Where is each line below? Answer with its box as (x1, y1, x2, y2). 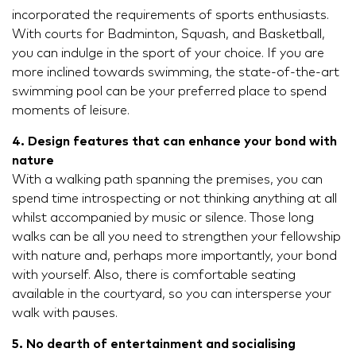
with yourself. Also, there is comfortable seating (12, 269, 296, 282)
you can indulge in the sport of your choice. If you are (12, 47, 324, 60)
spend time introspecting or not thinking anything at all (12, 192, 337, 206)
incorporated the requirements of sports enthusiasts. (12, 9, 329, 22)
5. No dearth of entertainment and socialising (12, 338, 296, 351)
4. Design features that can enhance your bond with (12, 135, 337, 149)
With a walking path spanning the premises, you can (12, 173, 323, 187)
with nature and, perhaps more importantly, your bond (12, 250, 337, 263)
